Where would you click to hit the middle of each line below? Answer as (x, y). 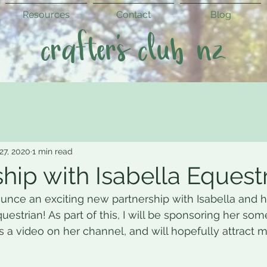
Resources (46, 15)
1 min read (52, 151)
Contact (133, 15)
